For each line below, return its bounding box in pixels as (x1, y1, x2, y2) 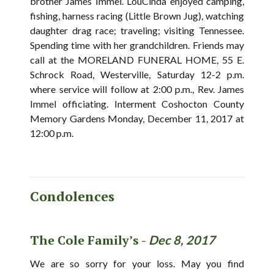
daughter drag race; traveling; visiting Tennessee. (30, 24, 244, 37)
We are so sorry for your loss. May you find (30, 257, 244, 270)
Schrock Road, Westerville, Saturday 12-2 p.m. (30, 68, 244, 81)
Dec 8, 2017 (149, 232, 215, 248)
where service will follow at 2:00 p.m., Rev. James (30, 83, 244, 95)
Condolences (30, 187, 114, 206)
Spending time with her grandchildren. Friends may (30, 39, 244, 51)
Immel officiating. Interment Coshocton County (30, 98, 244, 110)
